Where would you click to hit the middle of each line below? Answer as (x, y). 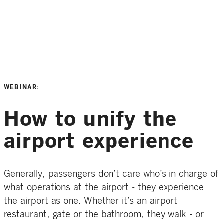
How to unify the (91, 119)
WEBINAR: (22, 87)
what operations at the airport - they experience (104, 188)
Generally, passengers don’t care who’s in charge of (111, 174)
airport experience (99, 141)
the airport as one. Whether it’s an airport (91, 201)
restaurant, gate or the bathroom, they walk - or (104, 214)
